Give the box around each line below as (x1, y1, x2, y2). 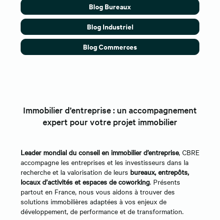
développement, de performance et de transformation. (21, 206, 184, 217)
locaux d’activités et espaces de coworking (21, 177, 150, 187)
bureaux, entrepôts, (130, 167, 189, 177)
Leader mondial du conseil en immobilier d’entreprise (21, 147, 179, 158)
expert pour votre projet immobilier (43, 116, 177, 128)
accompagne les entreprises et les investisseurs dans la (21, 157, 189, 167)
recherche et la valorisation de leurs (21, 167, 130, 177)
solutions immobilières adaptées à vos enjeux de (21, 196, 166, 207)
